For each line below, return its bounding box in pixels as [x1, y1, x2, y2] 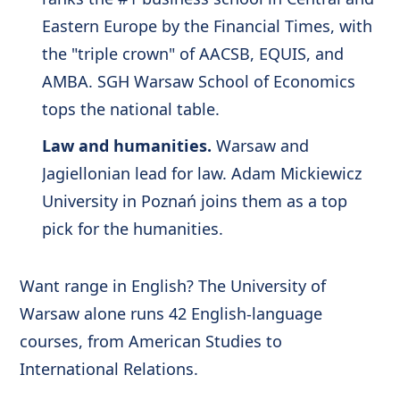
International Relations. [20, 357, 199, 379]
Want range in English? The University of [20, 274, 327, 296]
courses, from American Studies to [20, 329, 283, 352]
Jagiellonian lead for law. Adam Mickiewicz [41, 162, 362, 185]
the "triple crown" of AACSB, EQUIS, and [41, 43, 344, 65]
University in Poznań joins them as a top [41, 190, 347, 212]
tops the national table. [41, 98, 220, 121]
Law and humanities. [41, 135, 212, 157]
